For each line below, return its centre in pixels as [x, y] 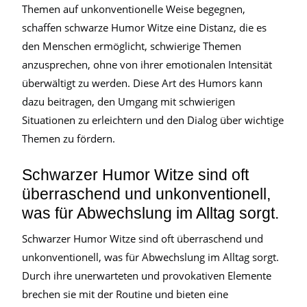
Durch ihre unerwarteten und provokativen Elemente [147, 275]
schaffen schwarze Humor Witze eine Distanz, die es [144, 27]
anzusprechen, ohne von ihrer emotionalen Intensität [147, 64]
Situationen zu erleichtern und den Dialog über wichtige [153, 120]
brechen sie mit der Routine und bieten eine [125, 294]
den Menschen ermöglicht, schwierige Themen [132, 46]
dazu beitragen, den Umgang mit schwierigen [128, 101]
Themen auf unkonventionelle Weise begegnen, [134, 9]
